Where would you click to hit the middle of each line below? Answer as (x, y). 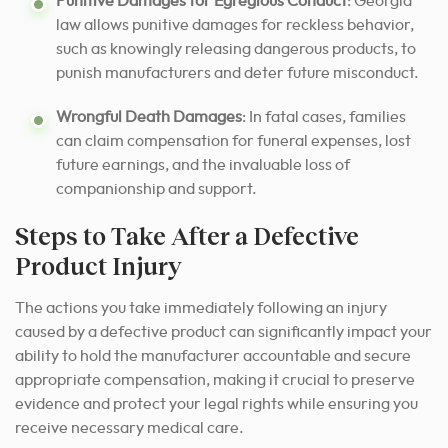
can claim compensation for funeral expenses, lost (233, 140)
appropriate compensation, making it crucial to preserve (215, 379)
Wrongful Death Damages (149, 116)
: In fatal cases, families (324, 116)
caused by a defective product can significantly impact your (223, 331)
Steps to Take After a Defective (187, 235)
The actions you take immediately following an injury (201, 307)
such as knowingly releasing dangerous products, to (236, 48)
